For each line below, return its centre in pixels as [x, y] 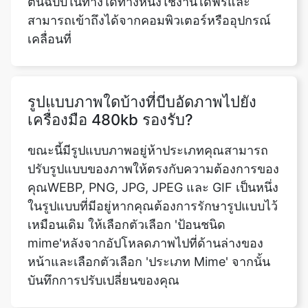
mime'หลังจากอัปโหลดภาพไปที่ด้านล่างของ [145, 202]
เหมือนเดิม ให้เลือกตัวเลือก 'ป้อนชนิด [126, 184]
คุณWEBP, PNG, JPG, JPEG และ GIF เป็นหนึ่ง [153, 146]
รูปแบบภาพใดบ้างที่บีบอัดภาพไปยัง [142, 61]
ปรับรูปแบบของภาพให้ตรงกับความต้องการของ [153, 128]
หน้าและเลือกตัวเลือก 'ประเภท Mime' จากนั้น [149, 221]
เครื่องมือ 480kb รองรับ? [110, 79]
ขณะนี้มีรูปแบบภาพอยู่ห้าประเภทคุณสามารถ [148, 109]
